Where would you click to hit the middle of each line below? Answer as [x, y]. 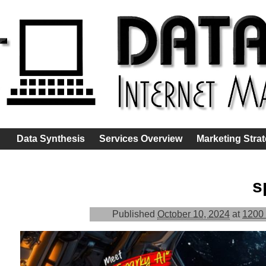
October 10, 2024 [194, 214]
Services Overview [141, 138]
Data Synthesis [51, 138]
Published [135, 214]
